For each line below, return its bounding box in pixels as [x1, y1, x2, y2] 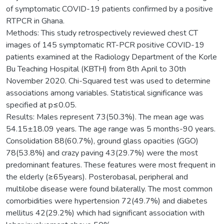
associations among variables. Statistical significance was [6, 87, 203, 98]
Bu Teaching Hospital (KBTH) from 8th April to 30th [6, 63, 186, 74]
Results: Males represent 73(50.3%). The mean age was [6, 111, 204, 122]
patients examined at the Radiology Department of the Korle [6, 51, 217, 62]
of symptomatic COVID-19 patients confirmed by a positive [6, 3, 213, 14]
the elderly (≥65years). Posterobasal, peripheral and [6, 171, 188, 182]
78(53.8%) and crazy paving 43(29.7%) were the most [6, 147, 198, 158]
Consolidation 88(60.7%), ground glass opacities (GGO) [6, 135, 198, 146]
